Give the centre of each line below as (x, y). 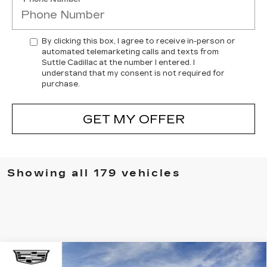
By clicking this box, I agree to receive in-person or (139, 41)
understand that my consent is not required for (133, 73)
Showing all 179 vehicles (94, 173)
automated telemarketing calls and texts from (130, 52)
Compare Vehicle (63, 257)
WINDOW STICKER (226, 257)
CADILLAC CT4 (116, 259)
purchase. (61, 84)
